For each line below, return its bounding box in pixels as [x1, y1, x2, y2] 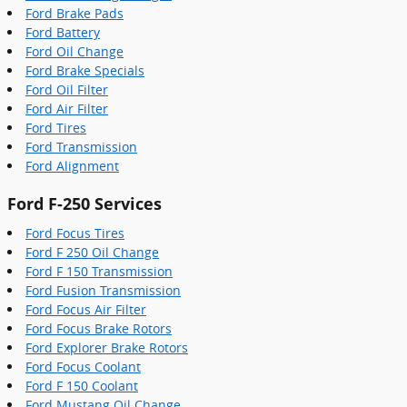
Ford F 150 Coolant [25, 376, 138, 394]
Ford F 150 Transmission [25, 262, 173, 280]
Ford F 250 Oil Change [25, 243, 159, 261]
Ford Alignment [25, 157, 119, 174]
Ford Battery [25, 24, 100, 41]
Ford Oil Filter [25, 81, 108, 98]
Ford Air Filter [25, 100, 108, 117]
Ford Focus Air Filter [25, 300, 146, 318]
